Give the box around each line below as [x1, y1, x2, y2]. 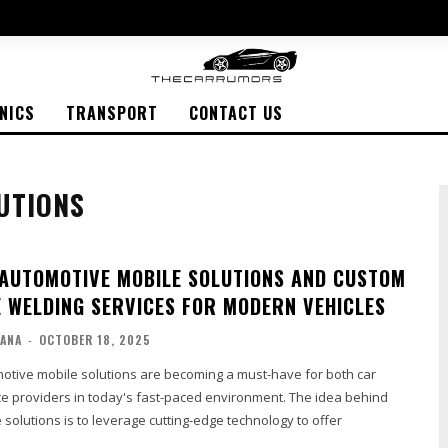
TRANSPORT [66, 100, 158, 125]
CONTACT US [189, 100, 283, 125]
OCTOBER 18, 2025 [38, 330, 151, 348]
